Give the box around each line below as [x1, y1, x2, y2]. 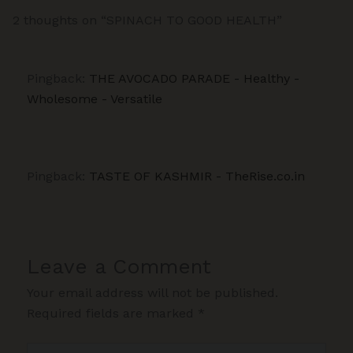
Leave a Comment [27, 255, 212, 279]
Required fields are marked [27, 306, 199, 321]
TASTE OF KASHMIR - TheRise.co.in [89, 169, 306, 184]
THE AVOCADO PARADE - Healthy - [89, 71, 300, 87]
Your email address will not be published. [27, 285, 279, 301]
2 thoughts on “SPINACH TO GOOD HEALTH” [13, 13, 282, 28]
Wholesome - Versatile [27, 91, 163, 107]
